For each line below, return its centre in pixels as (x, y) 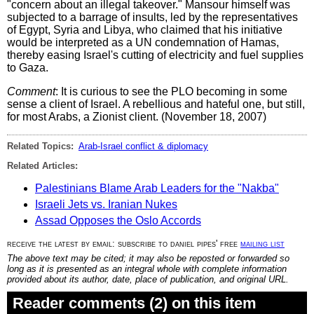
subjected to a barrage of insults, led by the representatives (152, 17)
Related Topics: (40, 146)
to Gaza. (28, 67)
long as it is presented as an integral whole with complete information (147, 268)
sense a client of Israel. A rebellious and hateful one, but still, (156, 104)
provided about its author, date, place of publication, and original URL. (148, 279)
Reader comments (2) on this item (135, 303)
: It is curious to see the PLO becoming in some (171, 91)
